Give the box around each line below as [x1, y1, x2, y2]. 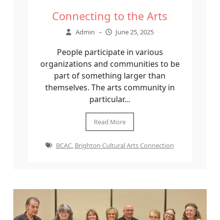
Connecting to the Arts [52, 8, 168, 23]
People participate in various [56, 46, 163, 57]
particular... [89, 93, 131, 105]
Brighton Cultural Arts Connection [74, 140, 174, 150]
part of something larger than [54, 70, 166, 81]
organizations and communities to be [40, 58, 180, 69]
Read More [94, 117, 126, 126]
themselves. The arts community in [45, 82, 175, 93]
